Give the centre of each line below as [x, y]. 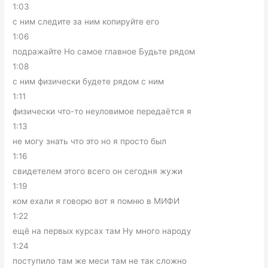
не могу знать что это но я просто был [90, 141]
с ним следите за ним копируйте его [86, 21]
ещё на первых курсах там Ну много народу [102, 231]
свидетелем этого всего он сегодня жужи [98, 171]
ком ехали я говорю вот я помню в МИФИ [96, 201]
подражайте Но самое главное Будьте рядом [104, 51]
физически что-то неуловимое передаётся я [102, 111]
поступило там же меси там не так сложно [100, 261]
